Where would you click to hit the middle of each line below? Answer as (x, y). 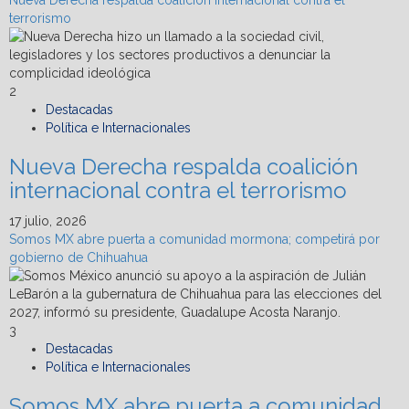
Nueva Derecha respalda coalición (184, 166)
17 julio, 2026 (48, 220)
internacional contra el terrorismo (178, 190)
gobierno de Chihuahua (79, 257)
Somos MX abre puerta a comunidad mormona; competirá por (194, 239)
